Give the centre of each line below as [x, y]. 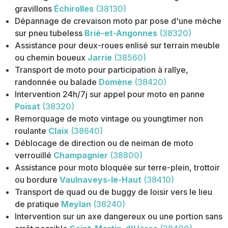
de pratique [37, 204]
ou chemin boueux [50, 58]
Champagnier [81, 155]
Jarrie [100, 58]
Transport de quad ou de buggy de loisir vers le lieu [114, 192]
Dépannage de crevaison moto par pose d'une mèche [118, 21]
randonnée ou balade [56, 82]
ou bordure [36, 180]
